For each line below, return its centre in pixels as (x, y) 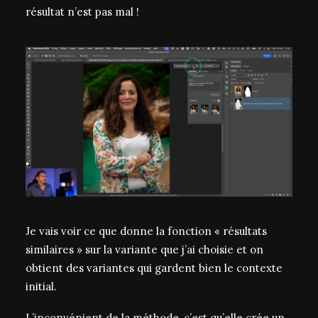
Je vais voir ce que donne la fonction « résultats (146, 231)
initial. (41, 286)
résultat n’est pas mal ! (82, 12)
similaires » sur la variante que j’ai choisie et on (144, 250)
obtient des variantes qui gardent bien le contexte (154, 268)
